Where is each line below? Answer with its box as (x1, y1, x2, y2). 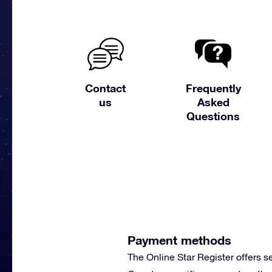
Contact (85, 81, 126, 95)
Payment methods (127, 233, 231, 247)
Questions (186, 109, 240, 123)
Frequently (185, 81, 241, 95)
